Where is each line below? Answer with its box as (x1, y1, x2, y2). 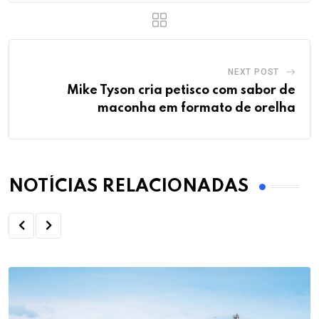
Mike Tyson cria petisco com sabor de (67, 83, 296, 97)
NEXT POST (227, 66, 280, 77)
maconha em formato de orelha (98, 101, 296, 115)
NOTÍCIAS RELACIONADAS (9, 177, 249, 196)
